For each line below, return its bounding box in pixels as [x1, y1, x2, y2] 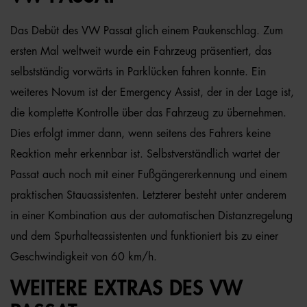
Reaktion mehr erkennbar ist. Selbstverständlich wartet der [10, 149, 280, 160]
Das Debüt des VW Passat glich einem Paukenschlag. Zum [10, 25, 283, 36]
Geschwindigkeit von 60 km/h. [10, 251, 157, 262]
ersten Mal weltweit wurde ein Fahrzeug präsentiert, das [10, 46, 271, 57]
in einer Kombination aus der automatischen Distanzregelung [10, 210, 293, 221]
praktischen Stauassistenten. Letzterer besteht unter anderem [10, 190, 286, 201]
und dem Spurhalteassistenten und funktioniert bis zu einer [10, 231, 278, 242]
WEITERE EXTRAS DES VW [10, 278, 243, 299]
